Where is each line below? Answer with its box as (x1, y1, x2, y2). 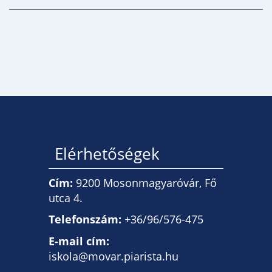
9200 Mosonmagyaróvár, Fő (73, 175, 217, 190)
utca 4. (49, 190, 83, 205)
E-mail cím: (49, 233, 109, 248)
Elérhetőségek (55, 143, 160, 165)
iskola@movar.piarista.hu (49, 248, 178, 263)
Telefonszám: (49, 212, 121, 227)
